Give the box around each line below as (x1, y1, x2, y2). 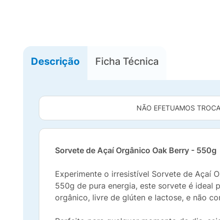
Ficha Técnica (95, 55, 159, 67)
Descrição (31, 55, 80, 67)
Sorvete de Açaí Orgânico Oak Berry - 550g (55, 145, 217, 155)
